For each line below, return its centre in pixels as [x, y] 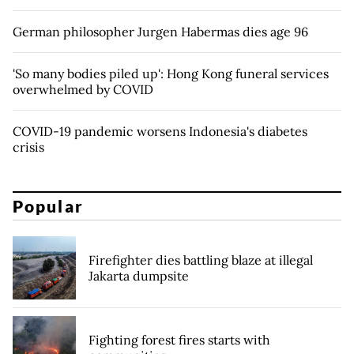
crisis [28, 147]
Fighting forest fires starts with [179, 340]
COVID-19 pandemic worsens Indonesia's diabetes [160, 131]
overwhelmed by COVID [83, 89]
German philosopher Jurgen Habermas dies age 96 [160, 31]
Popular [48, 206]
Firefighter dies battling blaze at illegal [201, 260]
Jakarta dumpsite [139, 276]
